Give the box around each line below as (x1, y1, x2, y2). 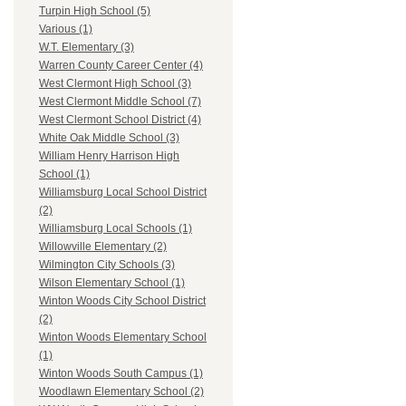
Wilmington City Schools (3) (39, 258, 175, 272)
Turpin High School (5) (39, 5, 150, 18)
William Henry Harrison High (39, 150, 179, 163)
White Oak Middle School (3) (39, 131, 179, 145)
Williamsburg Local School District (39, 186, 207, 199)
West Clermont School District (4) (39, 113, 201, 127)
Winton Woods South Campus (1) (39, 367, 203, 381)
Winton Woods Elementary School (39, 331, 207, 344)
